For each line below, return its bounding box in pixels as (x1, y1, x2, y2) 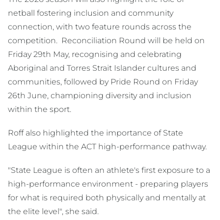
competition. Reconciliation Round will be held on (8, 35, 205, 45)
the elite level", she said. (8, 206, 101, 216)
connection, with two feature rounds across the (8, 22, 192, 31)
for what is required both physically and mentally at (8, 192, 206, 202)
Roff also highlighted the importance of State (8, 128, 183, 137)
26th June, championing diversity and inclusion (8, 90, 192, 100)
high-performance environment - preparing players (8, 179, 208, 189)
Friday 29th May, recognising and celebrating (8, 49, 182, 59)
